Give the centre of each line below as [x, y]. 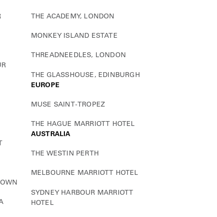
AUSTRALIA [51, 134]
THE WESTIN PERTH [65, 153]
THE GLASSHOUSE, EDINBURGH [85, 74]
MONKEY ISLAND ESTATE [74, 36]
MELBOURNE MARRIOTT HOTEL [85, 173]
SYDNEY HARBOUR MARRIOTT [82, 192]
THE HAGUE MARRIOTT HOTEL [83, 124]
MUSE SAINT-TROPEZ [68, 104]
